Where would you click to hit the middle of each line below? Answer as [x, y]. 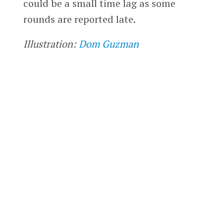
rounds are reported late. [79, 19]
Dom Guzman [109, 44]
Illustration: [51, 44]
